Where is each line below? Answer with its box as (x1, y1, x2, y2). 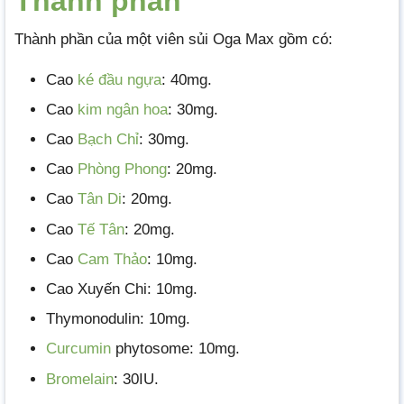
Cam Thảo (78, 250, 147, 268)
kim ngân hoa (78, 100, 168, 118)
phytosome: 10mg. (111, 340, 240, 358)
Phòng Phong (78, 161, 167, 179)
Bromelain (46, 370, 114, 388)
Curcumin (46, 340, 111, 358)
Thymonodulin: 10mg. (46, 310, 190, 328)
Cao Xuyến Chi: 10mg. (46, 280, 197, 298)
